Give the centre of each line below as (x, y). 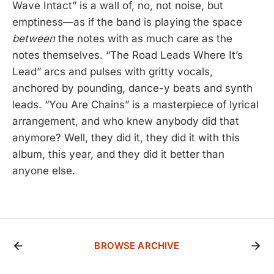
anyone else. (44, 170)
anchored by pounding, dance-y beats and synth (132, 88)
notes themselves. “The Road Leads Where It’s (128, 55)
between (34, 38)
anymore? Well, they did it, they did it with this (126, 137)
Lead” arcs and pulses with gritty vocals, (113, 71)
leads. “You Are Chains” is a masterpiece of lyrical (135, 104)
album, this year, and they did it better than (118, 154)
